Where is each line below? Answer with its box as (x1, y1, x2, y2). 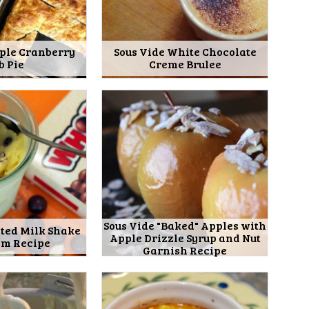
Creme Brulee (148, 57, 221, 72)
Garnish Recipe (143, 243, 228, 258)
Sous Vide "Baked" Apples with (103, 218, 267, 233)
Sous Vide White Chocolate (113, 44, 257, 59)
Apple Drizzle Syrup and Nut (109, 230, 261, 246)
